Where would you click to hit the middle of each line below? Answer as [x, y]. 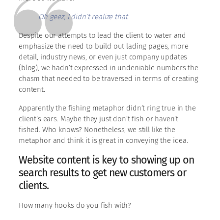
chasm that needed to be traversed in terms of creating [109, 78]
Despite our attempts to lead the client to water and [103, 35]
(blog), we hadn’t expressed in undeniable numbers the [109, 68]
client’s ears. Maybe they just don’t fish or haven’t [99, 119]
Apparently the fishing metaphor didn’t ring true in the [107, 108]
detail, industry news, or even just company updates [103, 57]
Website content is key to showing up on [106, 160]
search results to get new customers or [102, 173]
